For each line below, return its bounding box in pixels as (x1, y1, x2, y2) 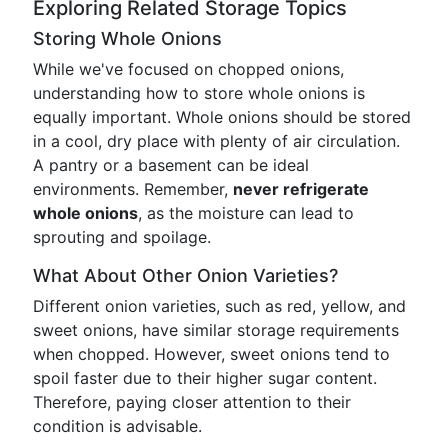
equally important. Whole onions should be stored (33, 107, 411, 127)
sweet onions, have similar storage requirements (33, 320, 399, 340)
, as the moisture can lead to (138, 203, 354, 223)
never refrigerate (233, 179, 369, 199)
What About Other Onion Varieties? (33, 265, 338, 286)
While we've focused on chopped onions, (33, 59, 344, 79)
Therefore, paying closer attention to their (33, 392, 351, 412)
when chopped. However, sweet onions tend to (33, 344, 390, 364)
